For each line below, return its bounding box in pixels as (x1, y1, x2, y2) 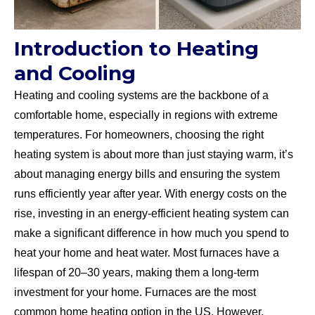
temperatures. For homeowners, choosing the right (14, 128, 264, 141)
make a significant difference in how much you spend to (14, 226, 289, 239)
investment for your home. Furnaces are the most (14, 285, 256, 298)
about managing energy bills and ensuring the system (14, 167, 280, 180)
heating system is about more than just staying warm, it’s (14, 148, 293, 160)
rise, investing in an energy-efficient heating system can (14, 207, 289, 219)
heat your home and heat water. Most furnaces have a (14, 246, 279, 259)
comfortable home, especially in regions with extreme (14, 108, 278, 121)
